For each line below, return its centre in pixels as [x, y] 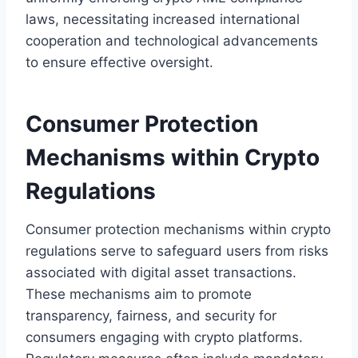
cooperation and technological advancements [172, 40]
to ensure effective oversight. [119, 62]
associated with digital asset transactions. [161, 272]
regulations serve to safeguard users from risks [177, 251]
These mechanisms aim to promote [139, 294]
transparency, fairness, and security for [151, 315]
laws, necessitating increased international [163, 19]
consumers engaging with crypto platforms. [164, 337]
